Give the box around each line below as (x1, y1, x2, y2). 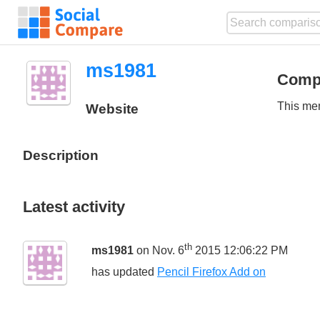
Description (23, 147, 99, 163)
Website (85, 101, 139, 117)
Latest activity (23, 197, 125, 216)
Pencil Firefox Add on (157, 266, 266, 279)
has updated (91, 266, 157, 279)
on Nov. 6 (134, 244, 184, 257)
